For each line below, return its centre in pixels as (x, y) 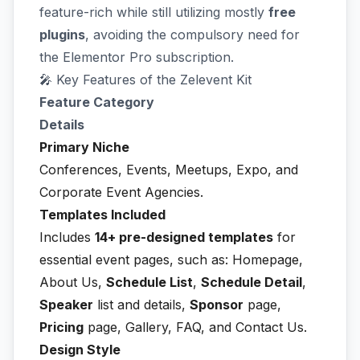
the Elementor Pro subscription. (137, 57)
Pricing (61, 327)
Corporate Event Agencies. (121, 192)
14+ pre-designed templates (184, 237)
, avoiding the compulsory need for (192, 34)
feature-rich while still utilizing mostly (154, 12)
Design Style (80, 349)
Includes (67, 237)
